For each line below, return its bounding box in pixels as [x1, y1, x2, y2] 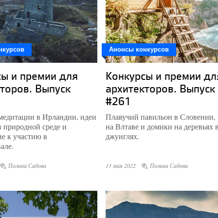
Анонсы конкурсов [109, 46, 169, 53]
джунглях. [106, 131, 139, 141]
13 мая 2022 [106, 162, 136, 169]
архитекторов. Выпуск [106, 81, 215, 96]
